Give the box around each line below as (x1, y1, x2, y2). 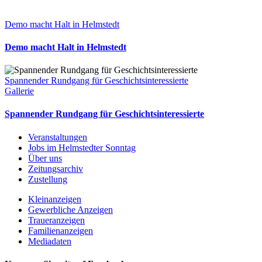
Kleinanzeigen (28, 194, 81, 204)
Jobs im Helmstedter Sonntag (28, 142, 136, 153)
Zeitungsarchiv (28, 163, 83, 174)
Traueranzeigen (28, 215, 85, 225)
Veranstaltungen (28, 132, 87, 142)
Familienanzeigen (28, 225, 93, 236)
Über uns (28, 153, 62, 163)
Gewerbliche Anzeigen (28, 204, 113, 215)
